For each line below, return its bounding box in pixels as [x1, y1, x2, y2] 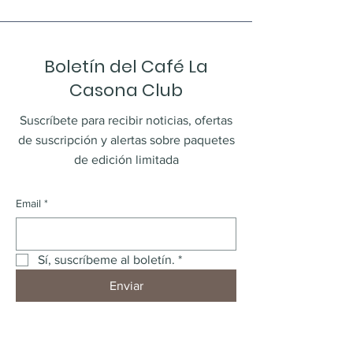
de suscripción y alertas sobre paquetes [17, 133, 235, 147]
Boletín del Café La [44, 54, 208, 79]
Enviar [109, 279, 143, 292]
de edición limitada [73, 153, 179, 166]
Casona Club [69, 78, 183, 102]
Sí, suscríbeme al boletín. [38, 253, 175, 266]
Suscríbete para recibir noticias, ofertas [20, 113, 232, 127]
